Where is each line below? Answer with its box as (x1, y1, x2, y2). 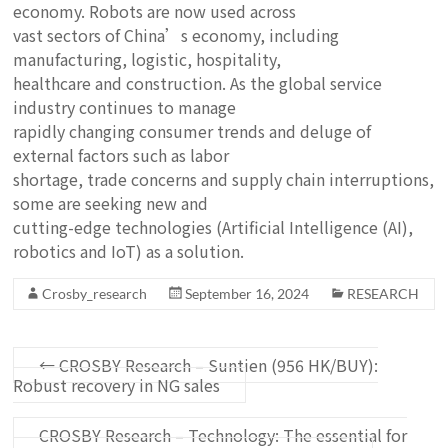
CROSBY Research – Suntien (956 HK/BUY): (55, 353, 379, 377)
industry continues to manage (13, 95, 237, 119)
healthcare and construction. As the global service (13, 71, 383, 95)
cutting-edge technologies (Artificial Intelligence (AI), (13, 215, 414, 239)
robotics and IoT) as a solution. (13, 239, 245, 263)
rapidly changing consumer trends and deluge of (13, 119, 372, 143)
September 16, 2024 (185, 285, 310, 302)
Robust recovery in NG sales (13, 373, 221, 397)
